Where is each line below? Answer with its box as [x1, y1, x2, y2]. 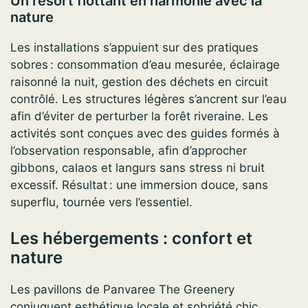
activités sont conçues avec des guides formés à [10, 126, 280, 141]
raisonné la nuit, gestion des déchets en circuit [10, 75, 268, 89]
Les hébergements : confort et [10, 228, 252, 248]
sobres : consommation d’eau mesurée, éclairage [10, 58, 280, 72]
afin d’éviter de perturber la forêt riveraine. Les [10, 109, 268, 124]
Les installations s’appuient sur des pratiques [10, 41, 258, 55]
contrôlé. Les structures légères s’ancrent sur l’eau [10, 92, 287, 107]
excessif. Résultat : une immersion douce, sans [10, 178, 268, 192]
